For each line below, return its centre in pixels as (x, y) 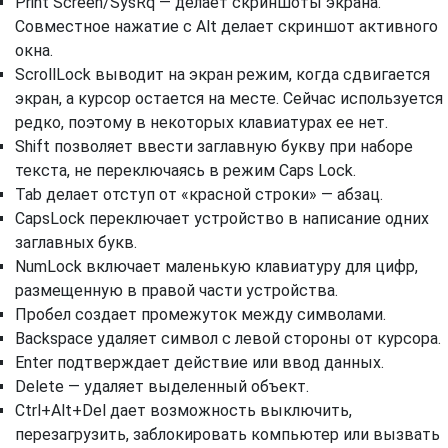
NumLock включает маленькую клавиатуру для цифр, (216, 267)
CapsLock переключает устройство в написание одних (222, 219)
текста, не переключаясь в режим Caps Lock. (185, 171)
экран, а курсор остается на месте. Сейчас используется (229, 99)
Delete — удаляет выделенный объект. (162, 387)
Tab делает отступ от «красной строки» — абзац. (199, 195)
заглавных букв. (76, 243)
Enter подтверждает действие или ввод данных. (199, 363)
